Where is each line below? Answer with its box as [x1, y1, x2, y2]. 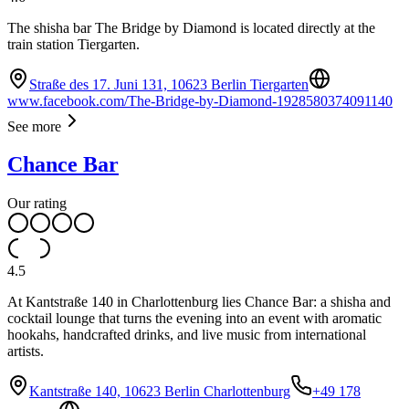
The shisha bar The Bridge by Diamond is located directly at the [7, 19, 375, 36]
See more [7, 118, 61, 134]
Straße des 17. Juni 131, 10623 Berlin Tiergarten [29, 76, 309, 92]
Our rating [7, 195, 67, 212]
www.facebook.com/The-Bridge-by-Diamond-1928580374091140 [7, 92, 393, 109]
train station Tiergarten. [7, 36, 140, 52]
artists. [7, 343, 44, 360]
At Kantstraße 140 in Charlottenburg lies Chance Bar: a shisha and [7, 294, 391, 310]
